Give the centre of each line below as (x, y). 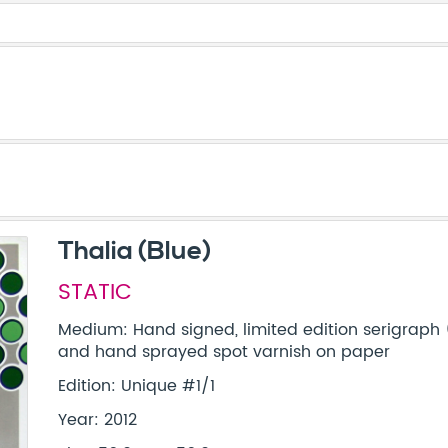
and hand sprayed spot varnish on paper (224, 352)
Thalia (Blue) (135, 251)
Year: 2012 (98, 420)
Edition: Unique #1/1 (137, 386)
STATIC (95, 292)
